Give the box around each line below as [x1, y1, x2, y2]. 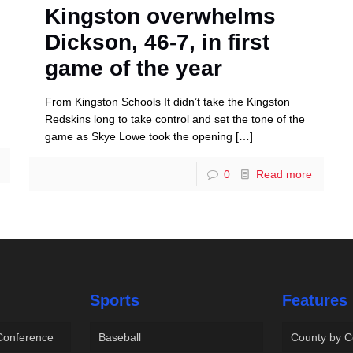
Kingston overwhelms [44, 3, 276, 28]
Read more [256, 167, 313, 180]
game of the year [44, 55, 222, 80]
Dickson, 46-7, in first [44, 29, 269, 54]
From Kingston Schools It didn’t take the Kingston [44, 95, 290, 108]
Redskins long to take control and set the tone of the [44, 112, 305, 125]
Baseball [98, 330, 142, 344]
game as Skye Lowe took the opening [44, 129, 232, 143]
